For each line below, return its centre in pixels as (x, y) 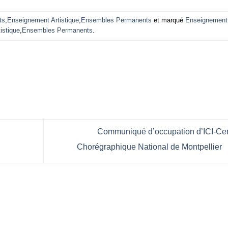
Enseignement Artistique (43, 20)
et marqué (169, 20)
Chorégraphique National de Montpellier (150, 147)
